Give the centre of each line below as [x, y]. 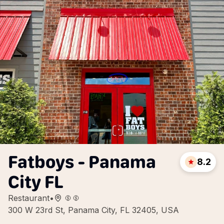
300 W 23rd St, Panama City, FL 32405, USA [93, 210]
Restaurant [29, 198]
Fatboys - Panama [82, 162]
